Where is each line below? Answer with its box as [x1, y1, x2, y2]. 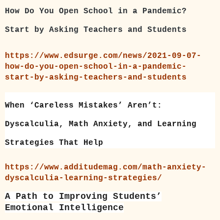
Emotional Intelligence [5, 202, 124, 213]
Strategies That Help [5, 138, 103, 147]
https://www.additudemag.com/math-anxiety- [5, 163, 206, 172]
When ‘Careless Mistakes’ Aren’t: [5, 101, 162, 110]
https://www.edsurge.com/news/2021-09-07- [5, 51, 201, 60]
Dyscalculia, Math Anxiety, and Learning [5, 119, 196, 129]
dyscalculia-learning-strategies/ [5, 173, 162, 183]
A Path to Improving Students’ [5, 191, 162, 201]
